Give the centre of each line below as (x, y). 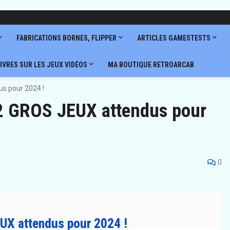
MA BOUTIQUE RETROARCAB (151, 65)
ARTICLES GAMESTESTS (174, 38)
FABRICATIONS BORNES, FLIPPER (66, 38)
